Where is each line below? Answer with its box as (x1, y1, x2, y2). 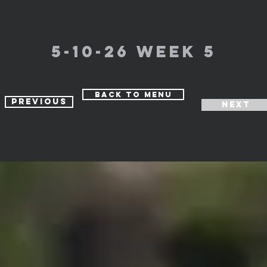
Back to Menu (94, 90, 172, 99)
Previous (11, 97, 67, 107)
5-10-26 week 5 (51, 41, 216, 61)
